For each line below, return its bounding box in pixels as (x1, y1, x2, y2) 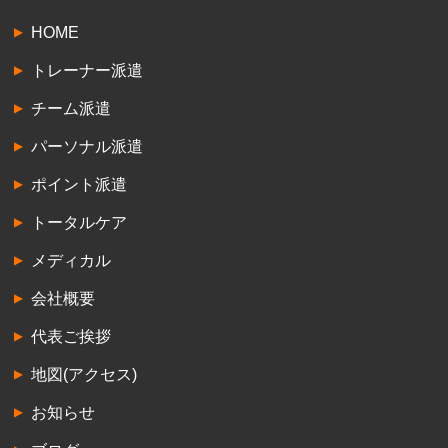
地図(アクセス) (31, 366, 138, 384)
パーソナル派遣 (31, 138, 144, 156)
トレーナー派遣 (31, 62, 144, 80)
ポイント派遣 (31, 176, 128, 194)
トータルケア (31, 214, 128, 232)
